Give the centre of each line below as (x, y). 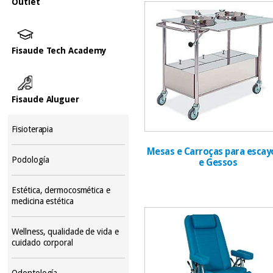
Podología (30, 159)
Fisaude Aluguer (45, 99)
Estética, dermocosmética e (61, 190)
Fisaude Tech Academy (59, 50)
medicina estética (43, 201)
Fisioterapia (33, 129)
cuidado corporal (42, 242)
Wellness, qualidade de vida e (65, 231)
